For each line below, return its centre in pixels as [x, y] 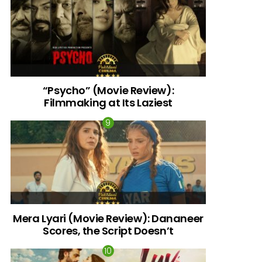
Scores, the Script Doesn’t [108, 230]
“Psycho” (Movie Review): [108, 90]
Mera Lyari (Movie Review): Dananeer [108, 218]
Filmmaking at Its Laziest [108, 103]
